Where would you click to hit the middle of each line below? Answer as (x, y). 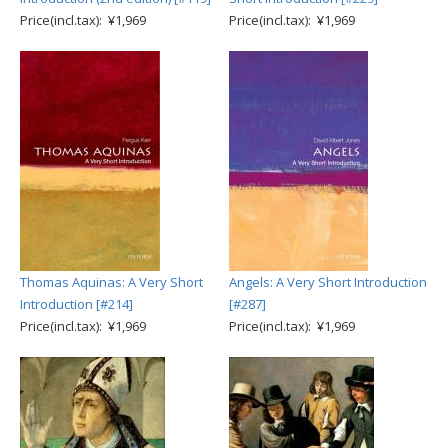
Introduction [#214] (76, 304)
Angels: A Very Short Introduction (328, 282)
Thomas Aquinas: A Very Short (111, 282)
